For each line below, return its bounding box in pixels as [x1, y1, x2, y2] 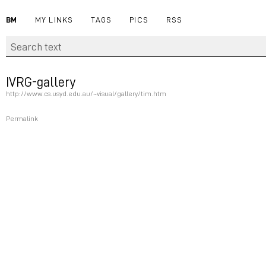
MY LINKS [34, 14, 74, 24]
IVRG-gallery [6, 73, 75, 90]
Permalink [6, 114, 38, 123]
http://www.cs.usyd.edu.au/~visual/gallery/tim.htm [6, 89, 166, 98]
